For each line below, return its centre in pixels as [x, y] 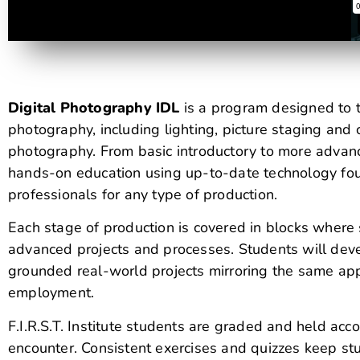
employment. [51, 293]
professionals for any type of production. [143, 194]
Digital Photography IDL [94, 108]
